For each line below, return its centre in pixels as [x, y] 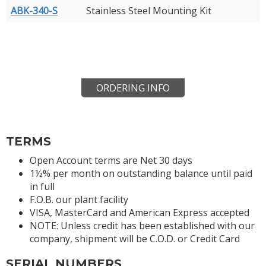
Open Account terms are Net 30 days [111, 160]
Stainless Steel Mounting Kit [149, 10]
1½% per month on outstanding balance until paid [141, 173]
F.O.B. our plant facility [79, 199]
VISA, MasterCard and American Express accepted [140, 212]
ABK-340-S [34, 10]
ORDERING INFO [133, 88]
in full [42, 186]
